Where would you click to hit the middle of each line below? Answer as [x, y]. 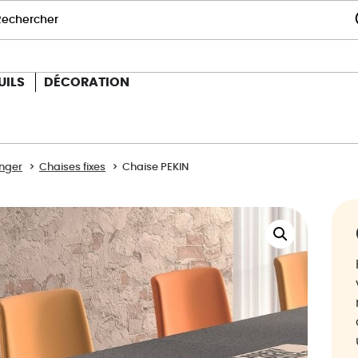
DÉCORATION [87, 82]
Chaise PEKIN [155, 167]
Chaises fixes [72, 167]
